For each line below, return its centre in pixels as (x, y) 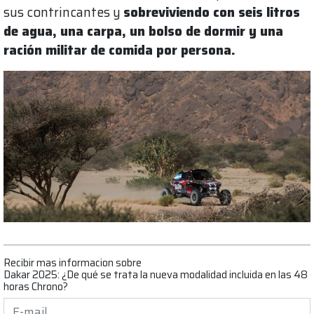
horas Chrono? (36, 287)
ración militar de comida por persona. (120, 50)
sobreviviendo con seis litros (212, 13)
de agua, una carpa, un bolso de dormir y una (143, 32)
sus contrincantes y (63, 13)
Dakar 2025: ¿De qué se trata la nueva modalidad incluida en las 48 (156, 275)
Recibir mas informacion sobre (73, 263)
